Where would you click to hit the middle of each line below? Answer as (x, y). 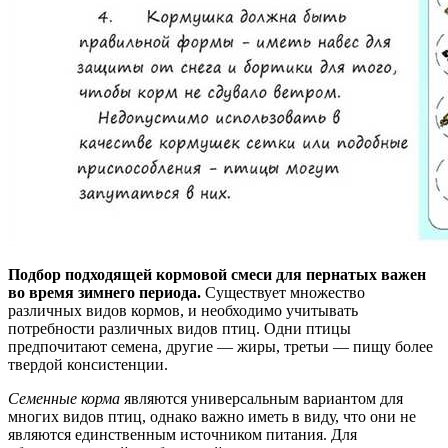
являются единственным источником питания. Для (182, 434)
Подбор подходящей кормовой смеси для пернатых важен (217, 274)
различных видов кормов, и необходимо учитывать (183, 310)
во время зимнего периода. (104, 292)
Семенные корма (64, 398)
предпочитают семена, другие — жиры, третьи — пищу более (220, 346)
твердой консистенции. (88, 364)
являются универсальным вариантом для (261, 398)
